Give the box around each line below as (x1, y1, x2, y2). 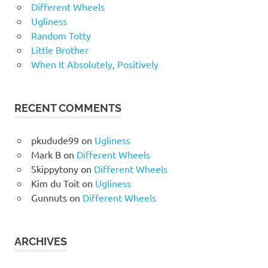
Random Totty (31, 29, 91, 41)
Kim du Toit (31, 176, 80, 189)
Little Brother (31, 43, 89, 56)
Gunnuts (31, 191, 67, 203)
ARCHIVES (14, 234, 67, 248)
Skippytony (31, 162, 78, 175)
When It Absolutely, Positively (31, 57, 159, 70)
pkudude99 (31, 133, 79, 146)
